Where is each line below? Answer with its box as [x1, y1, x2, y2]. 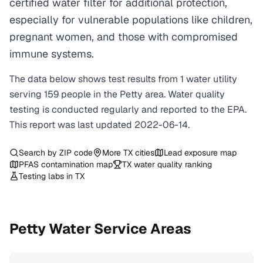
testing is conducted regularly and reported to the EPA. [9, 103, 247, 116]
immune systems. [9, 47, 94, 60]
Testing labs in [19, 171, 75, 181]
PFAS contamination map [19, 159, 113, 170]
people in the [61, 88, 120, 100]
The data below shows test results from [9, 73, 180, 85]
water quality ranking [131, 159, 212, 170]
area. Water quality [143, 88, 225, 100]
